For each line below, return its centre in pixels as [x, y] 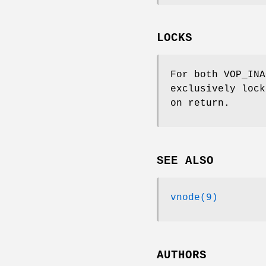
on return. [200, 104]
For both [197, 75]
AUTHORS [182, 255]
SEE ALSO [185, 161]
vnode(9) [194, 198]
